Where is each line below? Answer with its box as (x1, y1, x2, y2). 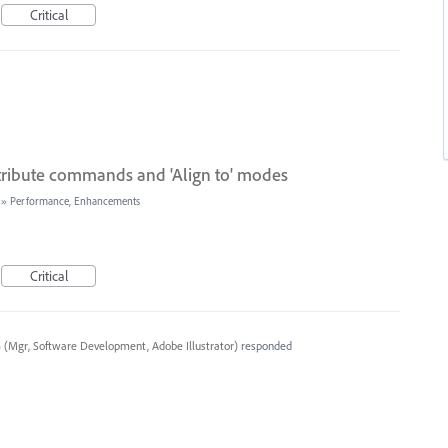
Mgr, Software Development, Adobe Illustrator (7, 338, 234, 353)
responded (237, 338, 292, 353)
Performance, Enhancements (10, 194, 140, 208)
